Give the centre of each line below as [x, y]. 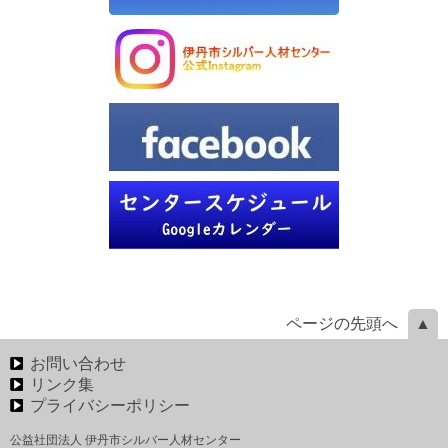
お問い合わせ [78, 363]
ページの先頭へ [342, 323]
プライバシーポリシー [110, 405]
